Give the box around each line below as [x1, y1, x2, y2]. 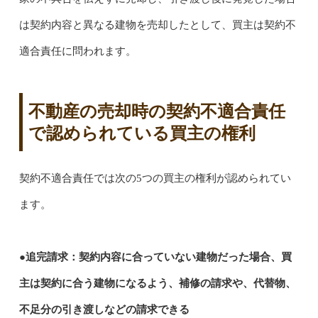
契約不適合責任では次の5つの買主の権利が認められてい [18, 172, 291, 184]
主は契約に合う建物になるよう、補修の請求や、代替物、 [18, 277, 296, 289]
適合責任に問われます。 [18, 45, 136, 57]
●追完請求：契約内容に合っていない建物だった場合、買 [18, 251, 292, 263]
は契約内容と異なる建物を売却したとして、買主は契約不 [18, 18, 296, 31]
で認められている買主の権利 [28, 123, 256, 143]
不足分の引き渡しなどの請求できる [18, 303, 190, 315]
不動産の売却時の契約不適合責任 [28, 101, 285, 121]
